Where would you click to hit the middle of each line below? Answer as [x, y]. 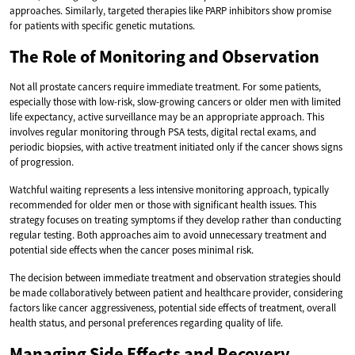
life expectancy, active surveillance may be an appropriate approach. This [167, 116]
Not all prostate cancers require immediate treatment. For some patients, [165, 86]
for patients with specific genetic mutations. [102, 25]
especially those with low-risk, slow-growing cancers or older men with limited [175, 101]
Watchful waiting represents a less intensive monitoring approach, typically [169, 189]
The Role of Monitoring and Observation [164, 56]
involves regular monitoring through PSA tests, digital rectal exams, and [163, 132]
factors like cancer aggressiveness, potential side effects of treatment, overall [173, 307]
